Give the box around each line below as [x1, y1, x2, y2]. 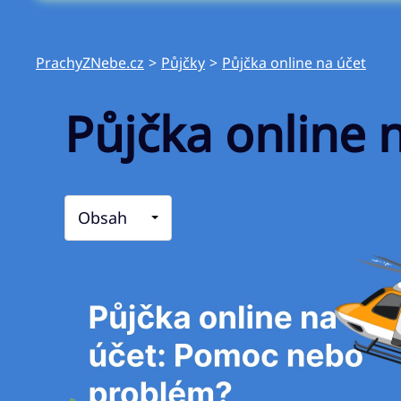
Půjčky [161, 53, 205, 73]
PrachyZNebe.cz [36, 53, 144, 73]
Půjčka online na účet [222, 53, 366, 73]
